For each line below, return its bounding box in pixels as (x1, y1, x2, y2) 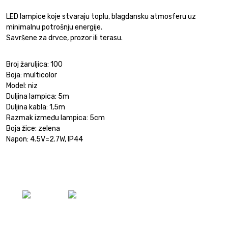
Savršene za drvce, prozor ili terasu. (6, 33, 123, 42)
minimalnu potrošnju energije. (6, 22, 104, 32)
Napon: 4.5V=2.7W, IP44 (6, 134, 83, 144)
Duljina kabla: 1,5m (6, 102, 65, 111)
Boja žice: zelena (6, 124, 60, 133)
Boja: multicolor (6, 70, 57, 79)
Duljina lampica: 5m (6, 92, 69, 101)
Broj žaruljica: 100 (6, 60, 63, 69)
